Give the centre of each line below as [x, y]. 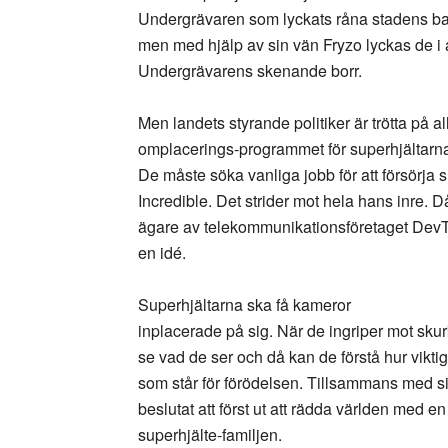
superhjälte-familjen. [210, 434]
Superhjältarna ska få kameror [244, 304]
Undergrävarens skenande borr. [250, 70]
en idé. [162, 252]
